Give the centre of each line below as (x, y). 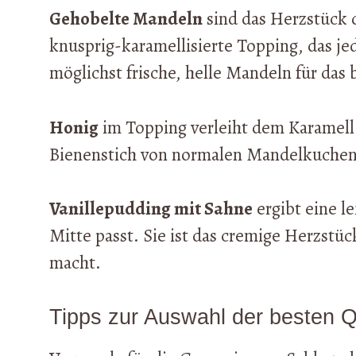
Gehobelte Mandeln (126, 19)
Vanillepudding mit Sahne (151, 209)
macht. (75, 263)
